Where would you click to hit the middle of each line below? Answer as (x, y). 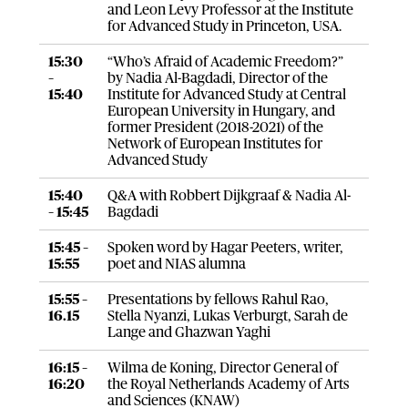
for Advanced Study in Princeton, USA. (224, 26)
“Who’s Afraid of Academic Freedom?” (225, 61)
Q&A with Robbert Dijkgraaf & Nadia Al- (229, 195)
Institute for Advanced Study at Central (226, 94)
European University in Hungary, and (221, 111)
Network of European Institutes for (214, 143)
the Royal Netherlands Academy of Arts (228, 384)
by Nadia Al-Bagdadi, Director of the (217, 78)
